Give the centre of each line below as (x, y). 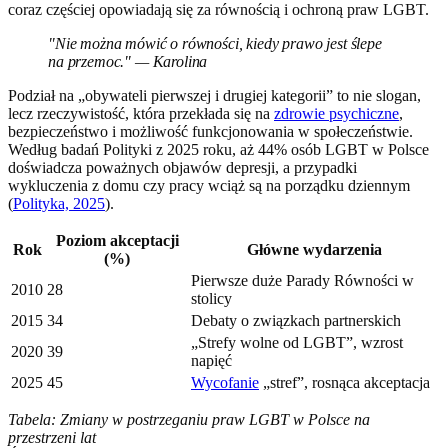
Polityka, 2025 (59, 204)
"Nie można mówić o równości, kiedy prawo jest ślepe (215, 44)
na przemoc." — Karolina (128, 62)
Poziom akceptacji (117, 241)
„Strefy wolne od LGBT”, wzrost (297, 343)
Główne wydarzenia (314, 250)
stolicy (211, 299)
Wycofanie (225, 383)
